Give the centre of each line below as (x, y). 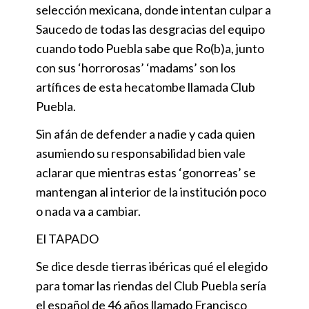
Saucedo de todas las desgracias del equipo (150, 29)
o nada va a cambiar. (88, 211)
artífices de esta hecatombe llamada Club (146, 87)
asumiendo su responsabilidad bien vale (141, 153)
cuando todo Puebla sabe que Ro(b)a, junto (150, 49)
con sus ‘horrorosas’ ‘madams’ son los (136, 68)
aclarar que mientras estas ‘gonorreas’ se (146, 173)
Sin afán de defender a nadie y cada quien (146, 134)
